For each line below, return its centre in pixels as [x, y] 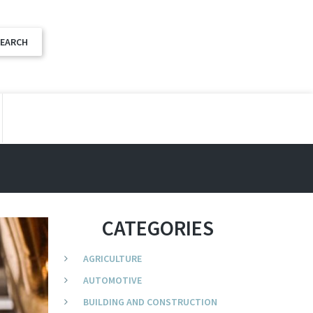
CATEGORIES [158, 228]
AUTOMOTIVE [112, 281]
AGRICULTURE [112, 259]
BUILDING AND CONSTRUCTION [150, 302]
